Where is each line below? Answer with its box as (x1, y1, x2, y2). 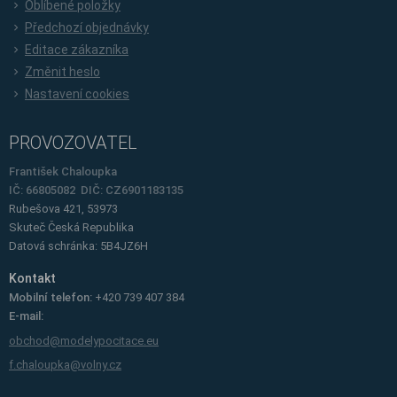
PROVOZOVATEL (9, 131, 137, 153)
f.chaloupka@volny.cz (9, 358, 121, 372)
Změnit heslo (25, 64, 100, 79)
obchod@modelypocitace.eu (9, 333, 159, 347)
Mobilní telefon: (9, 291, 95, 305)
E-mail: (9, 309, 43, 323)
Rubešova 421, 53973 (9, 201, 118, 215)
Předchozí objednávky (25, 19, 149, 35)
